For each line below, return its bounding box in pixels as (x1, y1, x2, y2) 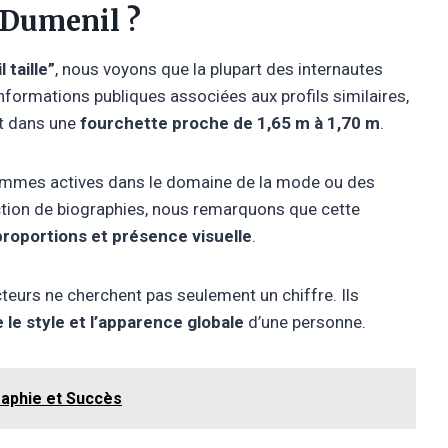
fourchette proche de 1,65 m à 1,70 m (80, 112, 380, 133)
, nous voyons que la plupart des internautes (55, 58, 383, 79)
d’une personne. (244, 311, 366, 332)
